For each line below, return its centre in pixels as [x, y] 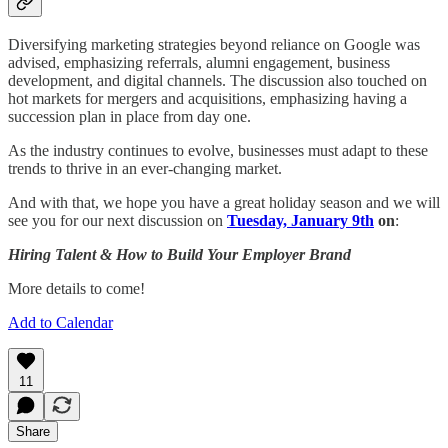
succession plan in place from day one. [133, 116]
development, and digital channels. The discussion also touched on [217, 80]
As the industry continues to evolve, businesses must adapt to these [218, 150]
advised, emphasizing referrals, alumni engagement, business [199, 62]
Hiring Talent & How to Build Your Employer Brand [179, 254]
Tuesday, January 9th [300, 220]
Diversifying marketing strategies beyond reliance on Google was [214, 44]
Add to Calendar [60, 322]
